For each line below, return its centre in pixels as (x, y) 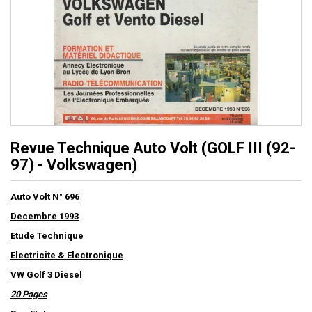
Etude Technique (47, 236)
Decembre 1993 (45, 217)
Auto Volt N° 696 (45, 197)
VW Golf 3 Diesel (46, 275)
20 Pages (29, 295)
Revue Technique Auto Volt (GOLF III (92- (153, 148)
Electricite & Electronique (67, 256)
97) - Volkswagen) (74, 165)
